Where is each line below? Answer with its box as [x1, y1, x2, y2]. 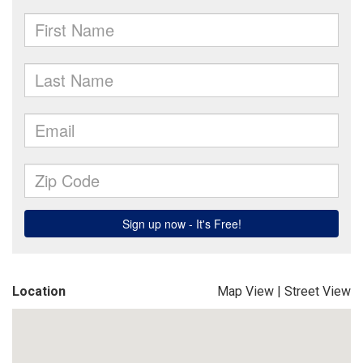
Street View [284, 284, 351, 299]
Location [12, 284, 66, 299]
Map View [217, 284, 274, 299]
